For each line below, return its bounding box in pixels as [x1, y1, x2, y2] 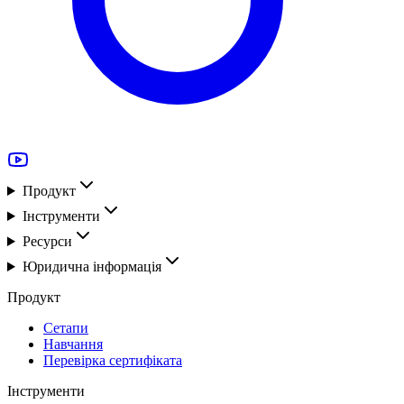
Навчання [43, 336, 103, 353]
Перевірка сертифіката [43, 353, 182, 369]
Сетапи [43, 320, 88, 336]
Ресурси [22, 234, 72, 250]
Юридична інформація [22, 259, 161, 275]
